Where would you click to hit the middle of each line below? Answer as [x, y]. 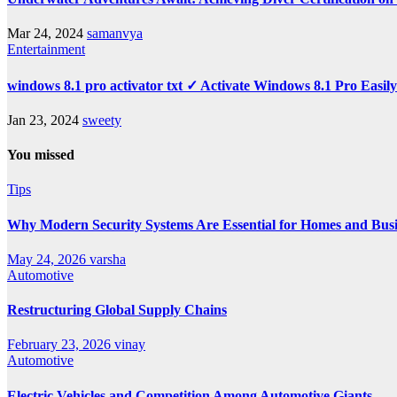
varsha [108, 259]
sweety [102, 120]
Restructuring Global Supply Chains [117, 310]
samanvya [115, 34]
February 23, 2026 [61, 345]
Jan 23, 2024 [45, 120]
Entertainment [46, 50]
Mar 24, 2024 [47, 34]
